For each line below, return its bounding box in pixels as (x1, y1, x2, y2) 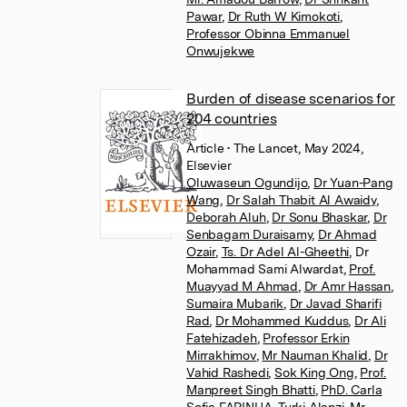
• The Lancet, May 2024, (227, 141, 363, 155)
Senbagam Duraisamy (186, 227, 313, 242)
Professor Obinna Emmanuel (186, 26, 351, 41)
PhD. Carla (321, 382, 382, 397)
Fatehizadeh (186, 331, 257, 345)
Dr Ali (354, 313, 386, 328)
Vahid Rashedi (186, 365, 269, 380)
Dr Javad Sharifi (289, 296, 382, 311)
